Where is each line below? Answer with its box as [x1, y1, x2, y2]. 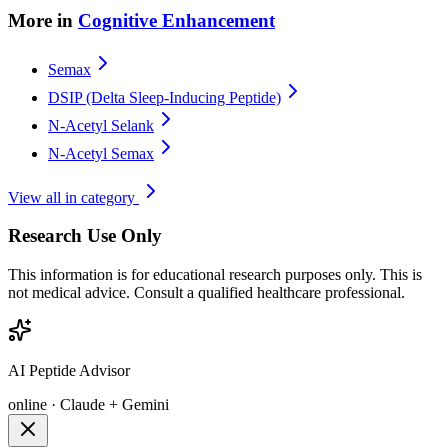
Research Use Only [8, 225, 162, 247]
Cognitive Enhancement [78, 9, 275, 31]
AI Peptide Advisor [8, 362, 130, 380]
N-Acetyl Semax [48, 144, 154, 162]
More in [8, 9, 73, 31]
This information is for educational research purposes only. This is [8, 266, 422, 284]
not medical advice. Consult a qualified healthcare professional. [8, 284, 405, 302]
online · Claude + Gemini [8, 396, 169, 414]
